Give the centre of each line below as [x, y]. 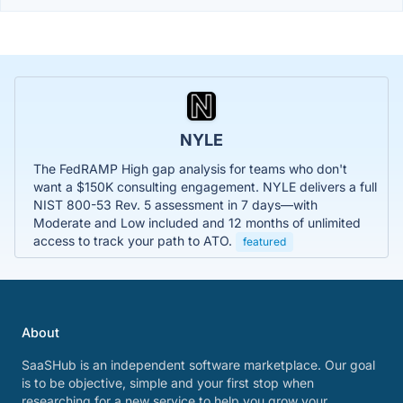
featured [264, 241]
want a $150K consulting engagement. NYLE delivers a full [205, 186]
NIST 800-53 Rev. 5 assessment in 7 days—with [175, 204]
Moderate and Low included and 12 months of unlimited [197, 222]
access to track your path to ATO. [134, 240]
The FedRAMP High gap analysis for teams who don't [190, 168]
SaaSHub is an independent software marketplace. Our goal [198, 365]
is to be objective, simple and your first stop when [168, 383]
